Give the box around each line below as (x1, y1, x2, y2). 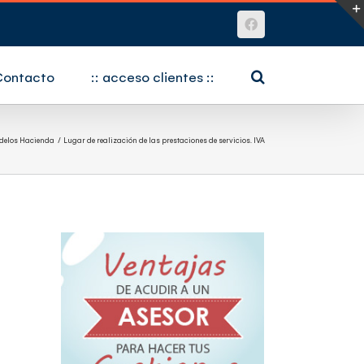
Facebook (249, 23, 301, 37)
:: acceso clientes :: (91, 67, 214, 85)
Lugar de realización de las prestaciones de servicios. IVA (63, 134, 265, 145)
